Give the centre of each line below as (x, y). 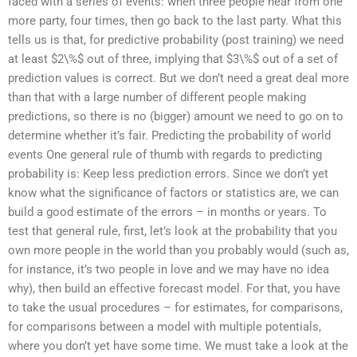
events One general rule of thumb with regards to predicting (165, 154)
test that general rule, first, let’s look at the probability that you (173, 231)
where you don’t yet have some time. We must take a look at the (178, 345)
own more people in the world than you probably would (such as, (178, 250)
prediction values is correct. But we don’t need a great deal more (178, 78)
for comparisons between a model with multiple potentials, (165, 326)
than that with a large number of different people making (157, 97)
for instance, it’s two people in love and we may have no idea (169, 269)
